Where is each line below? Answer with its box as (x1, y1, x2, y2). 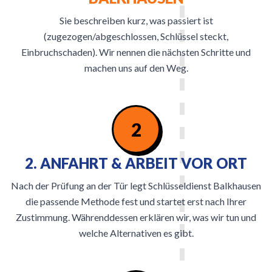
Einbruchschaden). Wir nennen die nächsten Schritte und (21, 46, 251, 58)
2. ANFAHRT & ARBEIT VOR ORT (25, 154, 247, 172)
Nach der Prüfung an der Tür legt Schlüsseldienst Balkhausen (11, 180, 261, 191)
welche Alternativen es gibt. (78, 227, 194, 239)
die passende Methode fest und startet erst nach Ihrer (25, 195, 246, 207)
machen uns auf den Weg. (84, 62, 188, 73)
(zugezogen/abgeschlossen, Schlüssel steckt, (44, 30, 228, 42)
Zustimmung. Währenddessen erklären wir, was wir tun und (16, 211, 256, 223)
